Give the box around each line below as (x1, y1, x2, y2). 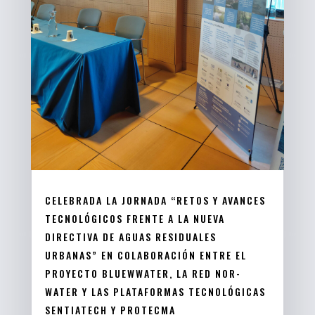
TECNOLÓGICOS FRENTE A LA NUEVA (44, 210, 225, 226)
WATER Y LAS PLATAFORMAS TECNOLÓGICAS (44, 283, 266, 299)
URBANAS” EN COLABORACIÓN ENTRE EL (44, 247, 247, 262)
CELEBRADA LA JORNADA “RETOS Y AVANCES (44, 192, 266, 207)
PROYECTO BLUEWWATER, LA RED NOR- (44, 265, 241, 281)
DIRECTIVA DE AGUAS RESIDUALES (44, 229, 217, 244)
